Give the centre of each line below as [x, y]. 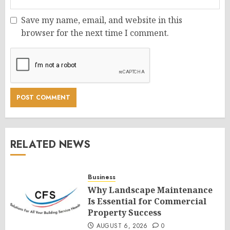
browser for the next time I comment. [95, 33]
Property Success [124, 212]
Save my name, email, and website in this [102, 20]
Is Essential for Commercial [147, 201]
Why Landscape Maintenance [150, 190]
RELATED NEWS [50, 144]
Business [102, 177]
